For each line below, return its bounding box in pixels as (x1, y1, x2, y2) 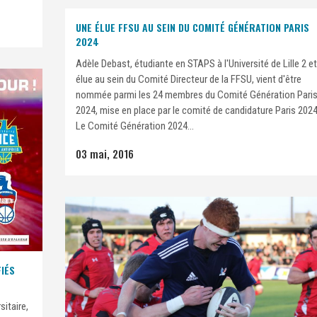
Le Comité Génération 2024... (76, 120, 194, 132)
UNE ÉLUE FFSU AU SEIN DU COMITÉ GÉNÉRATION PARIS (76, 20, 309, 35)
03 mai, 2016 (76, 146, 134, 161)
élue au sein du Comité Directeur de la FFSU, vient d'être (76, 73, 301, 86)
